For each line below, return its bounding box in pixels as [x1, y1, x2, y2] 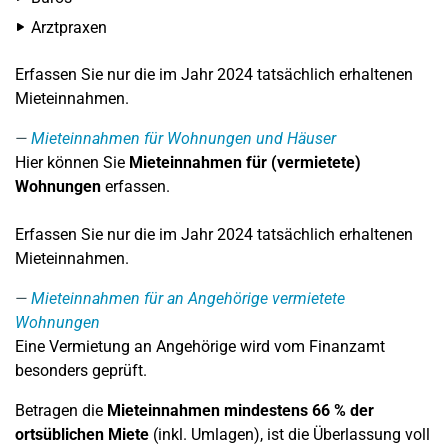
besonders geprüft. [15, 361, 147, 380]
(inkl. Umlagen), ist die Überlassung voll [149, 425, 430, 444]
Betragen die [15, 401, 107, 420]
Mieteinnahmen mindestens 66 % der [107, 401, 374, 420]
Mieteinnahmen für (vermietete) [129, 153, 361, 172]
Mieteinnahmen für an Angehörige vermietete [31, 289, 345, 308]
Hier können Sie [15, 153, 129, 172]
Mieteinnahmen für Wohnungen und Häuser [31, 129, 336, 148]
